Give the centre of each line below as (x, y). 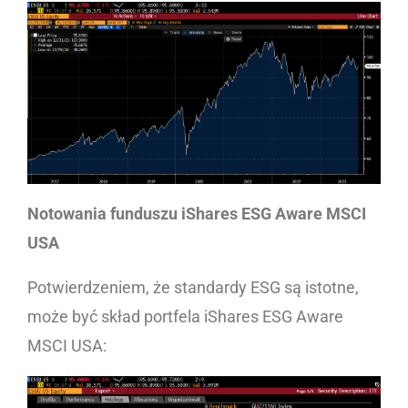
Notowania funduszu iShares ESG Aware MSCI (197, 213)
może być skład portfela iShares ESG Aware (185, 316)
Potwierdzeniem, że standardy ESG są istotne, (193, 287)
